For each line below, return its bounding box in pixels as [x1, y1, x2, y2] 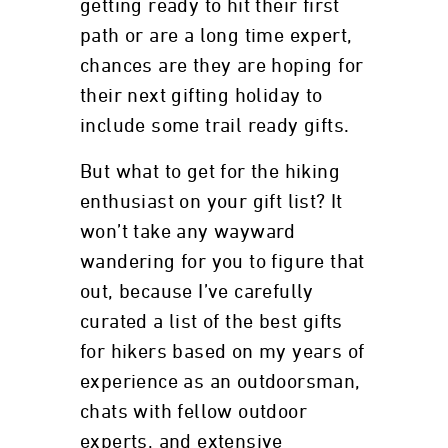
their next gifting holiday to [80, 86, 323, 106]
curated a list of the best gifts [80, 312, 343, 332]
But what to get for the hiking [80, 162, 340, 182]
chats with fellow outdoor [80, 402, 307, 422]
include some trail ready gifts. [80, 116, 350, 136]
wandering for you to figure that [80, 252, 365, 272]
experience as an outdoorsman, [80, 372, 361, 392]
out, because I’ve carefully [80, 282, 314, 302]
